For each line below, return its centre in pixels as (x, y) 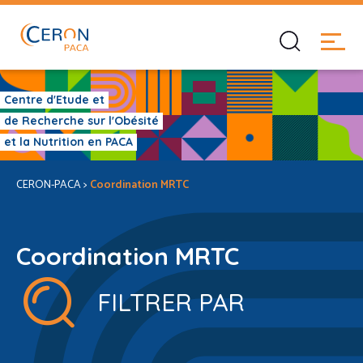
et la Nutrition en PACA (68, 142)
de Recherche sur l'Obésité (81, 121)
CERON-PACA (49, 185)
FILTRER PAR (171, 302)
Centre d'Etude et (54, 100)
